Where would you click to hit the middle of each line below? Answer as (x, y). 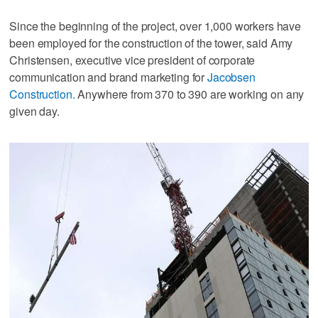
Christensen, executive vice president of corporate (132, 60)
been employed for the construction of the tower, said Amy (151, 43)
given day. (34, 111)
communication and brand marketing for (109, 77)
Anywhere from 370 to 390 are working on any (190, 94)
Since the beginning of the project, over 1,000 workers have (155, 26)
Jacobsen (231, 77)
